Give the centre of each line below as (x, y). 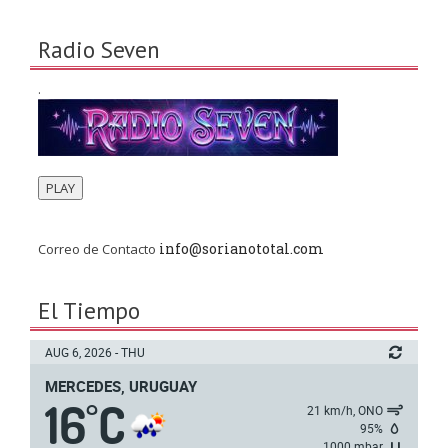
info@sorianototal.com (241, 249)
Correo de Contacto (98, 249)
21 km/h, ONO (345, 410)
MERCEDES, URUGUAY (121, 386)
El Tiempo (89, 311)
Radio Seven (99, 50)
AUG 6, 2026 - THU (95, 352)
